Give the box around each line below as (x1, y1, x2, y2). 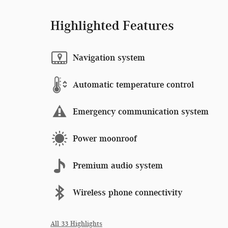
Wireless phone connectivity (73, 187, 182, 197)
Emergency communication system (73, 106, 209, 117)
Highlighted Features (50, 17, 174, 33)
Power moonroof (73, 133, 137, 144)
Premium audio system (73, 160, 163, 170)
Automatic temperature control (73, 79, 194, 90)
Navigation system (73, 52, 145, 63)
